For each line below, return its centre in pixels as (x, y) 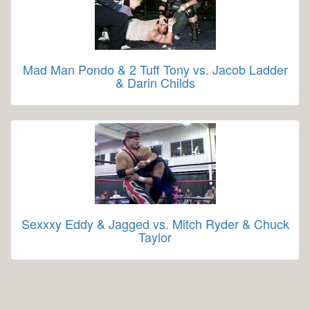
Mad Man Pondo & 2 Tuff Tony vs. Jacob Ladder (155, 69)
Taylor (155, 237)
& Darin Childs (155, 82)
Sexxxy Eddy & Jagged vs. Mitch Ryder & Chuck (155, 224)
